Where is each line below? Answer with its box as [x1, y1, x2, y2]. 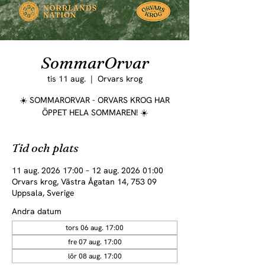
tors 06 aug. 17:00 [66, 223, 124, 232]
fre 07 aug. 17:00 [67, 237, 122, 247]
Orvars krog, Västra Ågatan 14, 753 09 [12, 176, 157, 187]
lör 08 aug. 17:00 [67, 251, 122, 261]
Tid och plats [12, 140, 79, 155]
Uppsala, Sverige [12, 188, 75, 198]
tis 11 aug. [47, 73, 86, 84]
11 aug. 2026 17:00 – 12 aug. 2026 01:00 [12, 165, 163, 176]
